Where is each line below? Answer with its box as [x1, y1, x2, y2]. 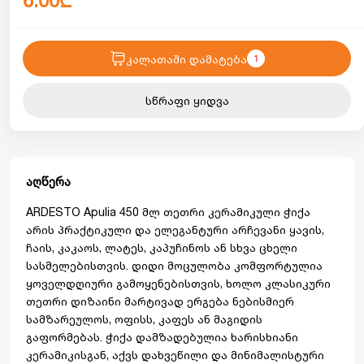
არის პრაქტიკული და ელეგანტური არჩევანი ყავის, [26, 223, 324, 236]
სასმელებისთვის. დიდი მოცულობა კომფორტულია [26, 258, 323, 272]
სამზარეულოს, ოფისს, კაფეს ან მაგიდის [26, 312, 262, 326]
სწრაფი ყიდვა [145, 93, 229, 107]
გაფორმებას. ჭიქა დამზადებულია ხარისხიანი [26, 330, 298, 344]
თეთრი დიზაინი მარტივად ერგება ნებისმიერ [26, 294, 294, 308]
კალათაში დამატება [125, 51, 247, 66]
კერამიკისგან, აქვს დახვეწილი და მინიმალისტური [26, 348, 324, 362]
